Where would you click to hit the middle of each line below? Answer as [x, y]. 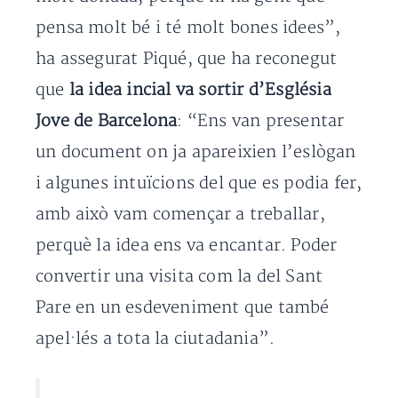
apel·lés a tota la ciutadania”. [155, 338]
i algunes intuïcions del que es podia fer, [199, 183]
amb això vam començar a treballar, [180, 214]
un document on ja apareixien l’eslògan [196, 152]
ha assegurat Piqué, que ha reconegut [187, 59]
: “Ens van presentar [261, 121]
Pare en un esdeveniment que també [183, 307]
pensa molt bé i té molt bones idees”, [188, 28]
